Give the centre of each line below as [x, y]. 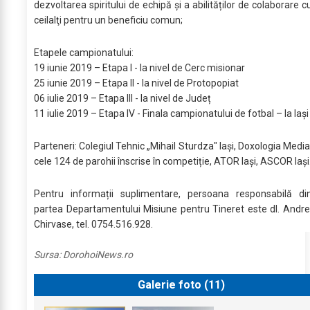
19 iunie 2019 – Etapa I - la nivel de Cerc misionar [139, 68]
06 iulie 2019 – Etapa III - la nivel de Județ [122, 98]
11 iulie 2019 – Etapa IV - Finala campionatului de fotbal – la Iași [171, 113]
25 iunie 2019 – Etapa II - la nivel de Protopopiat [136, 83]
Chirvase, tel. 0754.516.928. [93, 224]
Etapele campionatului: [84, 53]
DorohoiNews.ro [98, 255]
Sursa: [48, 255]
